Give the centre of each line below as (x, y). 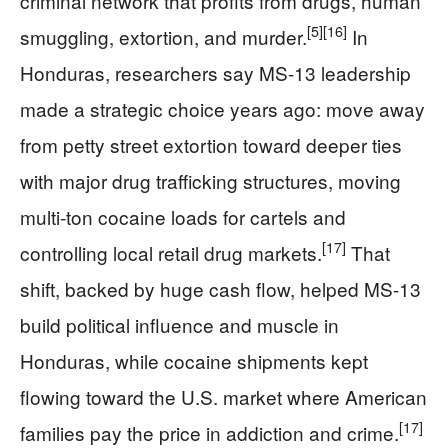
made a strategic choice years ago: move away (222, 108)
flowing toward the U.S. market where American (223, 396)
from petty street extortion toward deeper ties (211, 144)
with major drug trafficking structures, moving (210, 180)
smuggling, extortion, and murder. (163, 36)
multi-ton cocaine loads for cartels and (183, 216)
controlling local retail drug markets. (171, 252)
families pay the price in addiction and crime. (209, 432)
